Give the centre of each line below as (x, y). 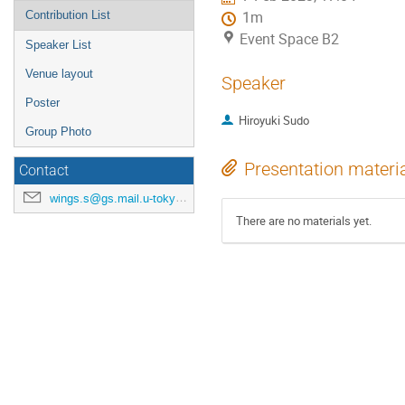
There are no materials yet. (304, 221)
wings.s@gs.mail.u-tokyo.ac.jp (113, 198)
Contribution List (68, 15)
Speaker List (58, 45)
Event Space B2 (289, 40)
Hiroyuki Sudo (273, 121)
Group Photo (58, 132)
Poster (42, 103)
